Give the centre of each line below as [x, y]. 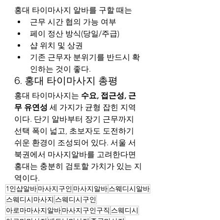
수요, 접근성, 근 [109, 95]
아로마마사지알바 [33, 210]
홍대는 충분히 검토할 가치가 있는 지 [78, 166]
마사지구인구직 [86, 210]
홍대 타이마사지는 [48, 95]
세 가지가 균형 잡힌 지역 [92, 107]
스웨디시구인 [76, 199]
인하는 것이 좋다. [60, 69]
